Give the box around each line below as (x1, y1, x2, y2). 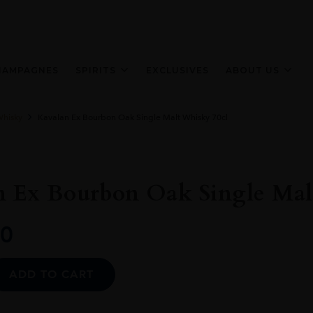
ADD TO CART (9, 268, 94, 282)
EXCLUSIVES (146, 64, 209, 75)
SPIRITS (75, 64, 116, 75)
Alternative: (115, 259, 173, 271)
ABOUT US (226, 64, 279, 75)
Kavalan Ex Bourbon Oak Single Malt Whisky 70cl (38, 112, 228, 123)
